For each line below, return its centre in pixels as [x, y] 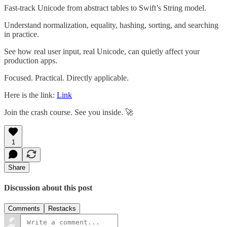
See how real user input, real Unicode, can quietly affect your [102, 51]
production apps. [31, 60]
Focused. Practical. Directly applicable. [66, 78]
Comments [24, 209]
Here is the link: [30, 95]
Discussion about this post [48, 187]
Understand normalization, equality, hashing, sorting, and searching [111, 25]
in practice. [22, 34]
